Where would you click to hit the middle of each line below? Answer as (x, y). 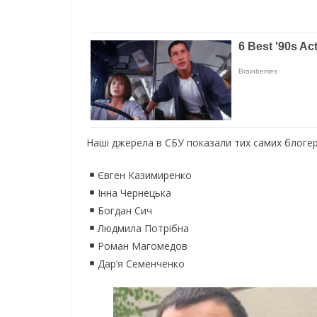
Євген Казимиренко (144, 175)
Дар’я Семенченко (141, 263)
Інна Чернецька (134, 192)
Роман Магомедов (142, 246)
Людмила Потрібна (143, 228)
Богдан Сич (125, 210)
